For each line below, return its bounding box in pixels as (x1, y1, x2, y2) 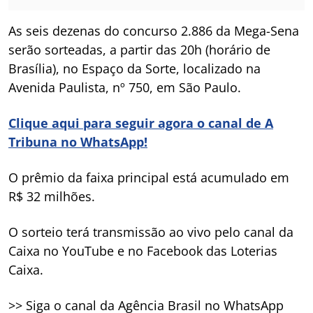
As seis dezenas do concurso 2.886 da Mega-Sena (8, 22, 299, 39)
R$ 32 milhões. (8, 187, 95, 205)
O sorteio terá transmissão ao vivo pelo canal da (8, 223, 293, 240)
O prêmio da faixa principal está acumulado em (8, 168, 289, 186)
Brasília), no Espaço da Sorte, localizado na (8, 59, 261, 77)
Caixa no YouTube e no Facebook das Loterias (8, 242, 277, 259)
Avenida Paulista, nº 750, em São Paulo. (8, 78, 241, 96)
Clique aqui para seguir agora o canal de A (8, 114, 273, 131)
